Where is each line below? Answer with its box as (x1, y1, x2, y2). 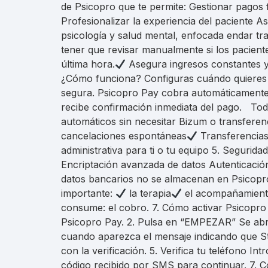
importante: (61, 187, 115, 199)
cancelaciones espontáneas (61, 130, 187, 142)
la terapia (126, 187, 172, 199)
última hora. (61, 58, 115, 70)
